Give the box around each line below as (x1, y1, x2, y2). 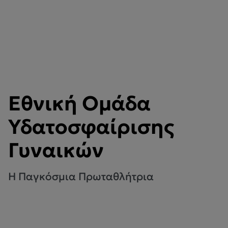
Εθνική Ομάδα (8, 91, 151, 116)
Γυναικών (8, 137, 104, 163)
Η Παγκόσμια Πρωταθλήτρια (8, 170, 154, 183)
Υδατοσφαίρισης (8, 114, 174, 139)
